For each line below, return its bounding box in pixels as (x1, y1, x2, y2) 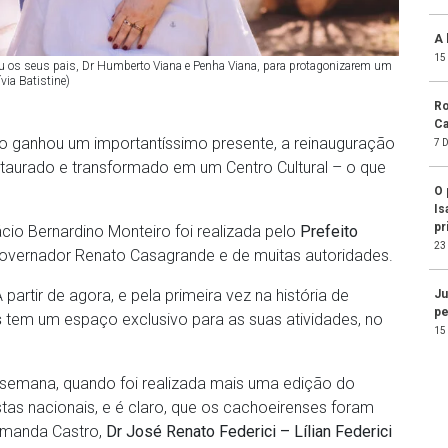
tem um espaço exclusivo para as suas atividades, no (2, 310, 383, 330)
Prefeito (300, 222, 358, 242)
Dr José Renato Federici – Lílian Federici (106, 422, 392, 442)
